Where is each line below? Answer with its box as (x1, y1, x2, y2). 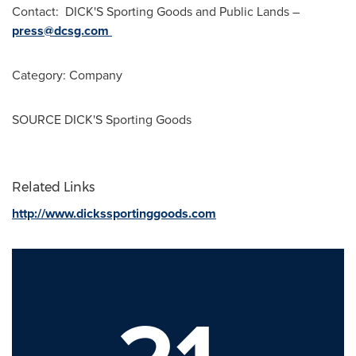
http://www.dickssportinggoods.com (12, 204, 216, 222)
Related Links (12, 180, 95, 195)
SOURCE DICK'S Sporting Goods (12, 110, 192, 129)
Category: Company (12, 66, 122, 84)
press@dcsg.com (12, 21, 109, 40)
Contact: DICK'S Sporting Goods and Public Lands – (12, 2, 300, 21)
